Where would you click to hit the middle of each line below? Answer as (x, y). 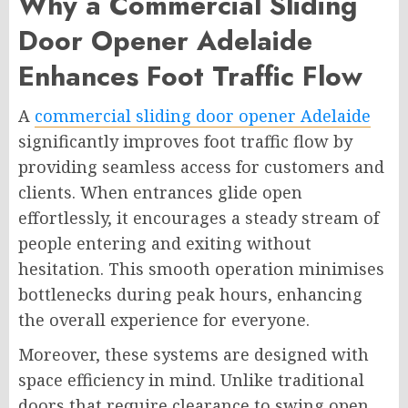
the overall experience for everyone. (164, 320)
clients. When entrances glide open (160, 193)
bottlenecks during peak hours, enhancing (190, 295)
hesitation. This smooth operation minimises (201, 269)
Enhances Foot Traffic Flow (190, 76)
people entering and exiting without (165, 244)
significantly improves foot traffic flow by (185, 142)
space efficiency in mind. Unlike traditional (191, 380)
